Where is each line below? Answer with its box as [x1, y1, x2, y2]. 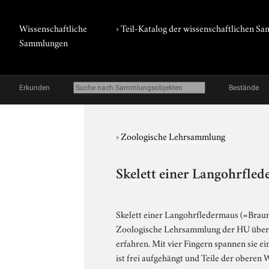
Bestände [229, 83, 259, 92]
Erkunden [19, 83, 50, 92]
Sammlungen [19, 35, 68, 49]
